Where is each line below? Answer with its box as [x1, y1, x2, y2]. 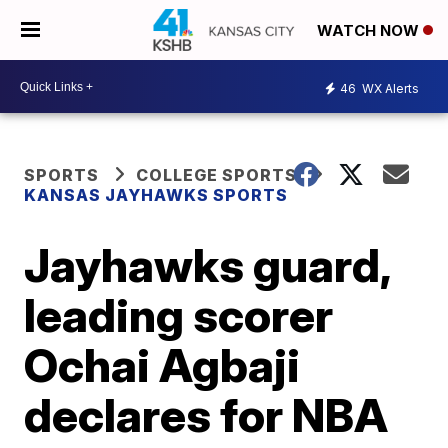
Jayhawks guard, [24, 237, 391, 293]
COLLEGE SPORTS [136, 165, 298, 185]
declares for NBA [24, 387, 389, 443]
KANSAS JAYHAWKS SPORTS [24, 185, 289, 205]
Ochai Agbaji [24, 337, 301, 393]
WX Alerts [359, 80, 419, 96]
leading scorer [24, 287, 334, 343]
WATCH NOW [317, 21, 423, 41]
